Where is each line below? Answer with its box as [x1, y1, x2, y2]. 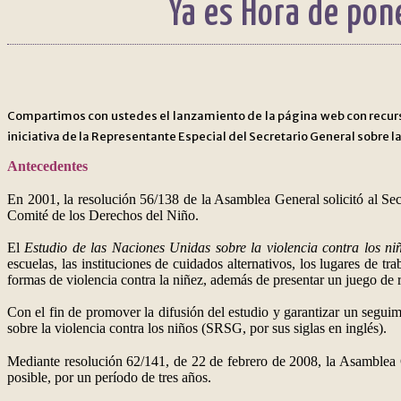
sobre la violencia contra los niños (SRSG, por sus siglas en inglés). [7, 320, 387, 337]
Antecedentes [7, 158, 88, 175]
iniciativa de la [7, 129, 91, 145]
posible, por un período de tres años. [7, 370, 211, 386]
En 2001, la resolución [7, 192, 141, 208]
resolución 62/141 [64, 354, 166, 370]
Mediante [7, 354, 64, 370]
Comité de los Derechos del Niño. [7, 208, 199, 224]
